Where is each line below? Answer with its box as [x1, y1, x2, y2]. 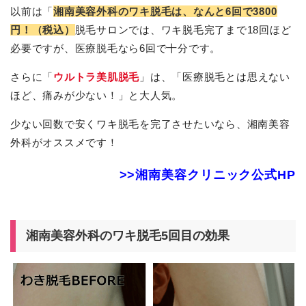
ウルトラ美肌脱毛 [53, 70, 140, 83]
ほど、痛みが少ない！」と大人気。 [10, 89, 183, 101]
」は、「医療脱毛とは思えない [139, 70, 290, 83]
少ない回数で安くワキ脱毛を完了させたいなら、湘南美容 [10, 118, 290, 130]
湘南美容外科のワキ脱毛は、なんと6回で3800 [53, 5, 277, 17]
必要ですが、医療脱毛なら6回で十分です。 [10, 42, 221, 54]
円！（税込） [10, 23, 75, 36]
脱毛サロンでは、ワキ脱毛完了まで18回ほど [74, 23, 292, 36]
